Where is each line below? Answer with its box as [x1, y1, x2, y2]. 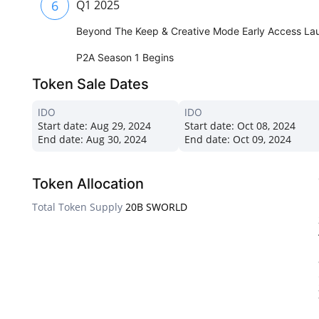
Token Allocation [32, 175, 144, 193]
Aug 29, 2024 [88, 119, 151, 133]
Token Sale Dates [32, 75, 149, 93]
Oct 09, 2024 [230, 132, 291, 147]
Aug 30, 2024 [83, 132, 147, 147]
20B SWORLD [125, 200, 187, 214]
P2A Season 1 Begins [76, 51, 174, 64]
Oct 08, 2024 [234, 119, 296, 133]
